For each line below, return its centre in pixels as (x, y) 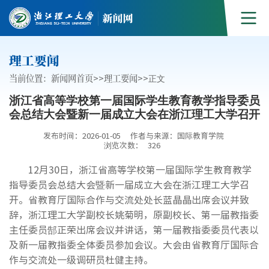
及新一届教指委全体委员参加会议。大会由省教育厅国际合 (134, 244)
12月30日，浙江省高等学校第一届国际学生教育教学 (140, 169)
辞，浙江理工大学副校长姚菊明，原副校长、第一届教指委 (134, 214)
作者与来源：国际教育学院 (178, 135)
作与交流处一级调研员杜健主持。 (81, 259)
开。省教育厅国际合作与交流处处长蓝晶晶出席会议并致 (129, 199)
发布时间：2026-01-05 (82, 135)
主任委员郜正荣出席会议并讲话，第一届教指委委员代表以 (134, 229)
